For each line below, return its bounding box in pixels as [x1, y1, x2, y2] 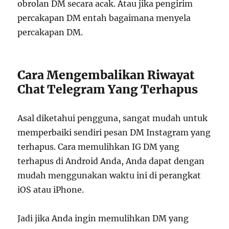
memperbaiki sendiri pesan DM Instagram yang [17, 127, 211, 138]
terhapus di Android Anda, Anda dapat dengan [17, 156, 205, 166]
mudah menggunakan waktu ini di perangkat [17, 170, 201, 180]
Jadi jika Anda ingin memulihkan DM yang [17, 213, 189, 223]
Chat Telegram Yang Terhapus [17, 82, 198, 97]
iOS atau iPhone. [17, 185, 84, 195]
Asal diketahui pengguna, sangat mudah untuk [17, 113, 208, 123]
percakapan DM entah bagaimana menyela [17, 13, 191, 23]
